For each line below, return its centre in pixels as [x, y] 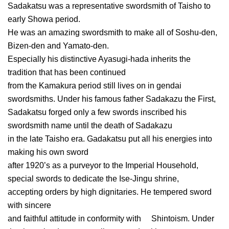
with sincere [29, 205]
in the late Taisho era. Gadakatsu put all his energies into [110, 139]
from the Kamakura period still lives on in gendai [95, 86]
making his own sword [48, 152]
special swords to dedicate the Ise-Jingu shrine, [93, 179]
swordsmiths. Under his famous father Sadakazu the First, [112, 99]
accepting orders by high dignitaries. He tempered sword [110, 192]
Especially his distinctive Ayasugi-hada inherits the [99, 59]
